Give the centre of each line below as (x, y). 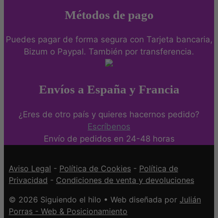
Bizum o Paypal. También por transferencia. (109, 52)
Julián (190, 199)
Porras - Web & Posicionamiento (68, 211)
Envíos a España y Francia (109, 90)
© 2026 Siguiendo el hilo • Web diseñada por (94, 199)
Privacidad (28, 180)
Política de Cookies (95, 168)
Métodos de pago (109, 15)
